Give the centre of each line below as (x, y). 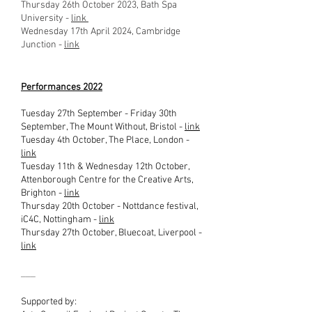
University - (46, 18)
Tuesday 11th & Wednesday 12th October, (105, 167)
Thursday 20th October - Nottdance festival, (110, 206)
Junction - (42, 45)
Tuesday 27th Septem (65, 114)
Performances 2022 (62, 87)
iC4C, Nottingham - (60, 220)
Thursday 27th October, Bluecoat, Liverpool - (111, 233)
